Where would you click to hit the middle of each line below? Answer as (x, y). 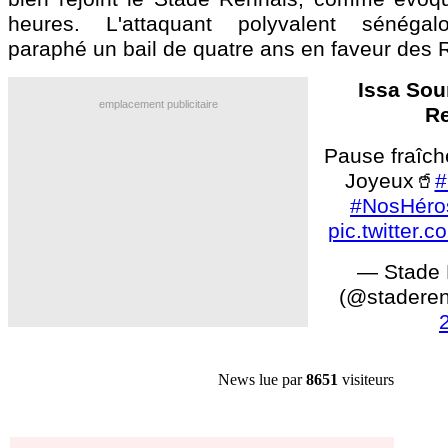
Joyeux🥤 (389, 180)
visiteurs (366, 379)
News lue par (262, 379)
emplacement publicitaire (158, 104)
